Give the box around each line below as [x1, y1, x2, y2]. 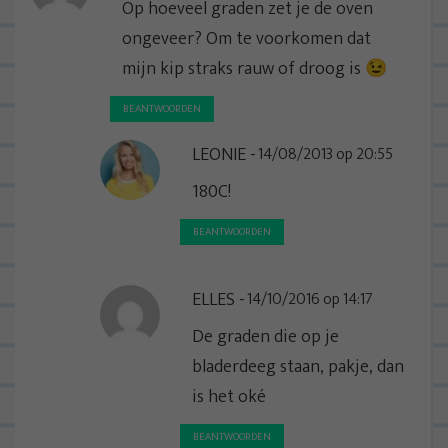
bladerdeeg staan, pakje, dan [192, 351, 404, 382]
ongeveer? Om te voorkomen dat [122, 23, 371, 54]
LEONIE [192, 139, 246, 170]
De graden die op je [192, 321, 339, 352]
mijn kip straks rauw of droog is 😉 [122, 53, 387, 84]
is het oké [192, 381, 266, 412]
